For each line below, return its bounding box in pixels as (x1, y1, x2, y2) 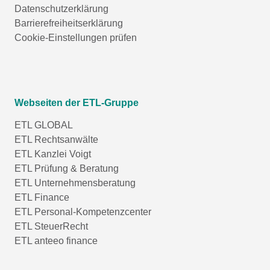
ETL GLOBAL (14, 119, 73, 130)
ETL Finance (14, 192, 69, 202)
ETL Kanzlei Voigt (14, 148, 91, 159)
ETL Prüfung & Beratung (14, 163, 119, 174)
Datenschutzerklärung (14, 3, 108, 14)
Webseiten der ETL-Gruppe (14, 97, 139, 108)
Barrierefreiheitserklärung (14, 17, 123, 28)
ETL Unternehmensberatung (14, 177, 136, 188)
